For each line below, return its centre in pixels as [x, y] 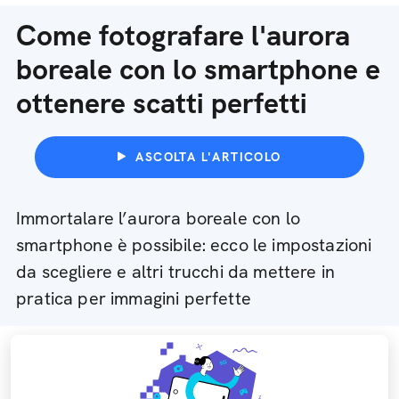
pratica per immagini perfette [134, 298]
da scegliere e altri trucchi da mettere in [176, 272]
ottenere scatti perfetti [162, 103]
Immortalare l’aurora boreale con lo [158, 218]
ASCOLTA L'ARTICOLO [208, 157]
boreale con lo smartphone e [198, 69]
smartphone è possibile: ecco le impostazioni [194, 245]
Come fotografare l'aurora [183, 36]
